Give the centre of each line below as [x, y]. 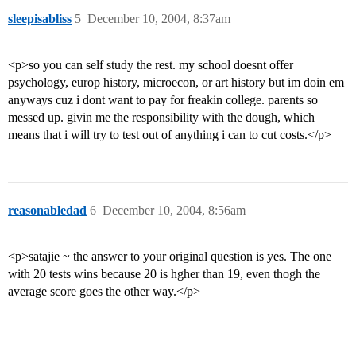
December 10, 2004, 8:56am [174, 211]
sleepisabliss [40, 19]
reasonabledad [47, 211]
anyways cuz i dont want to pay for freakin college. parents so [163, 100]
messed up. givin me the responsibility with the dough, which [161, 118]
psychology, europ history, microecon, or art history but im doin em [176, 83]
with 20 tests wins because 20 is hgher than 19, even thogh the [164, 274]
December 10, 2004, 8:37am [159, 19]
